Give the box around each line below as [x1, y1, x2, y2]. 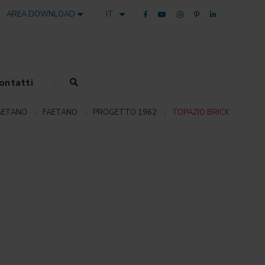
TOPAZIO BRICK [172, 106, 230, 118]
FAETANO [43, 106, 77, 118]
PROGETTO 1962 [93, 106, 157, 118]
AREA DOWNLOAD [7, 9, 77, 20]
